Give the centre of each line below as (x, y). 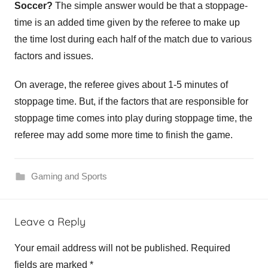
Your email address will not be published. (101, 248)
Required (211, 248)
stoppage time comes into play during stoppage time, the (133, 118)
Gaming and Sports (69, 176)
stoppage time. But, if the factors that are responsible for (131, 101)
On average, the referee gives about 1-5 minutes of (121, 85)
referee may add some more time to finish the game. (124, 135)
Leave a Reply (50, 222)
